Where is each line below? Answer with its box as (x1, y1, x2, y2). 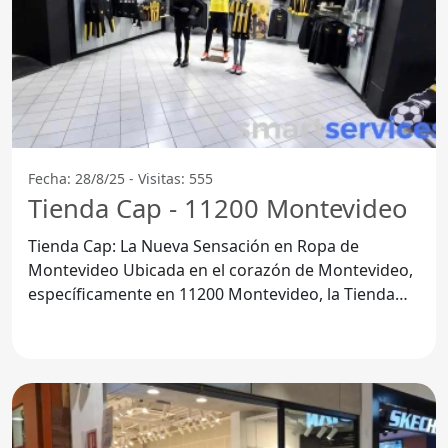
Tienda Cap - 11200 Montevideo (28, 190, 407, 226)
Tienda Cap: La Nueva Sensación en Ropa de (28, 234, 359, 257)
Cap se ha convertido (28, 306, 187, 329)
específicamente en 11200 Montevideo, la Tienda (28, 282, 395, 305)
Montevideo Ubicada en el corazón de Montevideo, (28, 258, 123, 281)
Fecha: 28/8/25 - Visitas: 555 (28, 168, 213, 188)
